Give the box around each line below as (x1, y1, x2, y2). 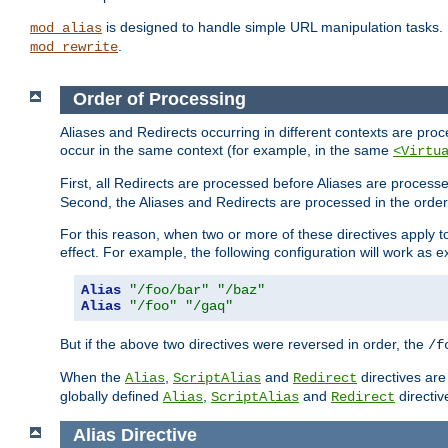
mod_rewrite (30, 39, 118, 56)
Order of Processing (72, 89, 246, 110)
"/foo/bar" (129, 281, 209, 298)
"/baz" (217, 281, 265, 298)
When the (60, 368, 125, 385)
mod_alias (30, 20, 102, 37)
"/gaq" (185, 297, 233, 314)
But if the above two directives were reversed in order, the (60, 335, 428, 352)
